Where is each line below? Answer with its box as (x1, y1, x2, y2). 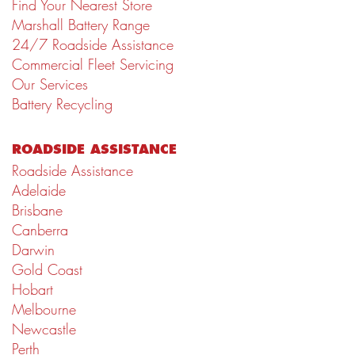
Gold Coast (12, 261, 82, 280)
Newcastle (12, 320, 76, 339)
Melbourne (12, 300, 76, 319)
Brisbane (12, 201, 63, 220)
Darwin (12, 241, 55, 260)
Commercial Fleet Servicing (12, 55, 174, 74)
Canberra (12, 221, 68, 240)
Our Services (12, 75, 88, 94)
